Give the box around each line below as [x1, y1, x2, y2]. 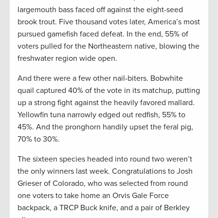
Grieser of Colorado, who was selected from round [18, 179, 188, 189]
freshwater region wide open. [18, 54, 117, 64]
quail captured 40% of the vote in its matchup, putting [18, 86, 200, 96]
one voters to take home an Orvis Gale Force [18, 191, 169, 201]
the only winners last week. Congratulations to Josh [18, 166, 193, 177]
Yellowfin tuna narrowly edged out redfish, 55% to [18, 110, 185, 120]
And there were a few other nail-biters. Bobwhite [18, 73, 183, 84]
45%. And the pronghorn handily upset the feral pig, [18, 122, 193, 132]
